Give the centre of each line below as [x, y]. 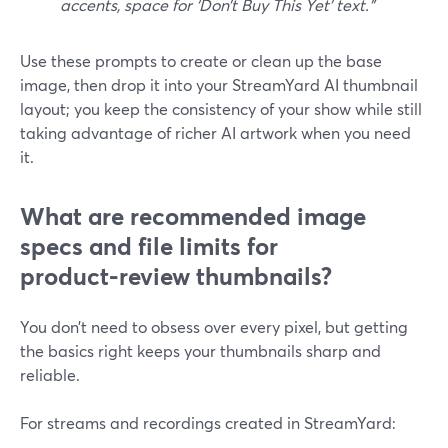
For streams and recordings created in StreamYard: [208, 422]
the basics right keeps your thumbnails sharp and [200, 350]
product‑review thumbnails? [176, 276]
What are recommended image [193, 216]
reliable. [50, 374]
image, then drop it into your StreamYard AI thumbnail [219, 84]
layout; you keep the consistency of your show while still [221, 108]
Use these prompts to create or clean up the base [201, 60]
